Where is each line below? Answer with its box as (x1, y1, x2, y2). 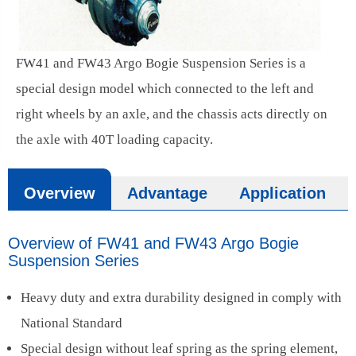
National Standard (21, 315, 122, 331)
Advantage (127, 184, 207, 203)
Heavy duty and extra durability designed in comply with (21, 290, 342, 306)
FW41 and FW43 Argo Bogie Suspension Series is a (16, 56, 306, 72)
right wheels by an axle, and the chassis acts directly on (16, 106, 327, 122)
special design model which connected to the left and (16, 81, 314, 97)
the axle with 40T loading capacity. (16, 132, 213, 148)
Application (239, 184, 326, 203)
